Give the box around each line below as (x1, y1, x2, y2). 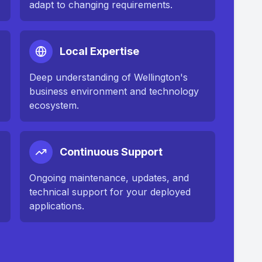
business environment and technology (29, 85, 199, 97)
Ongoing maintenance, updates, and (29, 172, 189, 184)
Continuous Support (59, 146, 163, 158)
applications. (29, 200, 84, 212)
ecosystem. (29, 99, 79, 111)
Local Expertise (59, 45, 139, 57)
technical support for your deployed (29, 186, 191, 198)
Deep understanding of (29, 71, 134, 83)
